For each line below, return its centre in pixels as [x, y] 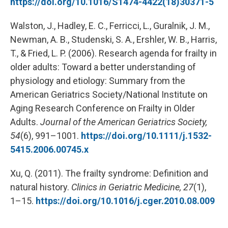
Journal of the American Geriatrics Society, [124, 122]
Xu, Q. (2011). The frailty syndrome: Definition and [109, 173]
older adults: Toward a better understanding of [103, 67]
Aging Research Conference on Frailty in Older [103, 108]
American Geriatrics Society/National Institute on [109, 94]
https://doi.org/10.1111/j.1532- [146, 136]
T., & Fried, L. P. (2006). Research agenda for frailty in [113, 53]
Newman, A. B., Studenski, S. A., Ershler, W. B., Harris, [113, 39]
